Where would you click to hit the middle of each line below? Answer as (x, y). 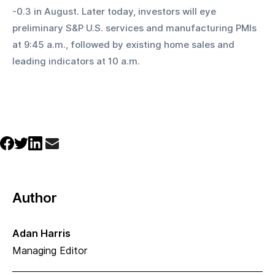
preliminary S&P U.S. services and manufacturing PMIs (136, 28)
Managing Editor (50, 251)
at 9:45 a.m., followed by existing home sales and (125, 45)
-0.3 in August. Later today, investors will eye (115, 12)
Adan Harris (41, 234)
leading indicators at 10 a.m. (76, 61)
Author (35, 198)
